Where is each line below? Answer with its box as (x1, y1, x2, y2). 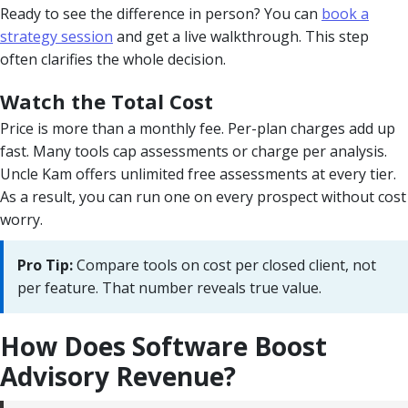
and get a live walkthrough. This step (113, 25, 369, 46)
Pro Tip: (17, 254, 73, 275)
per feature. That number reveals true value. (17, 277, 321, 298)
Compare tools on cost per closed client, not (73, 254, 376, 275)
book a (321, 3, 369, 24)
